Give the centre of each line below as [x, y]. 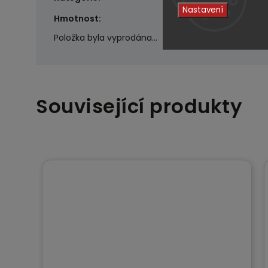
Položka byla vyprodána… [106, 37]
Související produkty [139, 106]
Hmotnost [76, 18]
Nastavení [203, 10]
